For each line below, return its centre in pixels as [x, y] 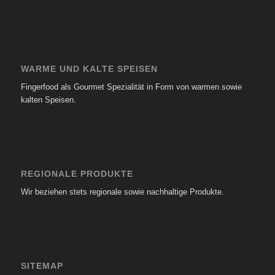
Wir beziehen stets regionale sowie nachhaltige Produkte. [122, 192]
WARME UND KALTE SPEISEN [89, 68]
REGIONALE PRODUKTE [77, 173]
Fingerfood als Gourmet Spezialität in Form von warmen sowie [131, 87]
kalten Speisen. [48, 99]
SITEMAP [42, 266]
